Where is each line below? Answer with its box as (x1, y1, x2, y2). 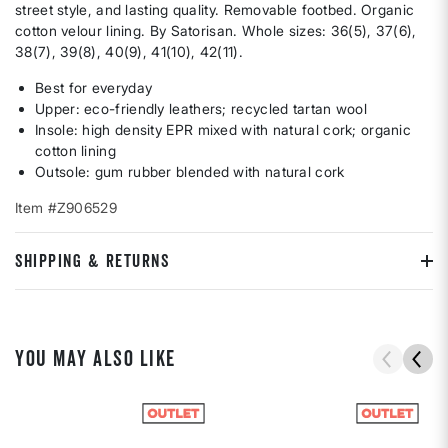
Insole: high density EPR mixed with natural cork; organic (35, 121, 412, 139)
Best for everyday (35, 79, 153, 97)
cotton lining (35, 142, 116, 160)
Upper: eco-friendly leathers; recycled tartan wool (35, 100, 367, 118)
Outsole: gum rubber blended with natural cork (35, 163, 345, 181)
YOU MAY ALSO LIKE (15, 346, 176, 372)
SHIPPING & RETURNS (15, 250, 169, 272)
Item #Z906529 (15, 199, 117, 217)
